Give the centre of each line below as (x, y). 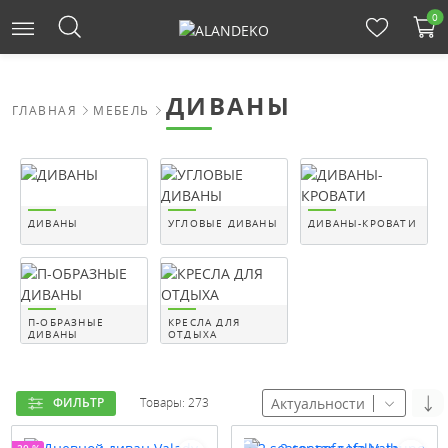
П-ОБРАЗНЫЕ (66, 322)
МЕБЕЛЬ (121, 111)
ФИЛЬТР (78, 403)
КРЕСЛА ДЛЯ (204, 322)
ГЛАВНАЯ (45, 111)
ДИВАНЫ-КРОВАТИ (362, 223)
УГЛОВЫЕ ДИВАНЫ (223, 223)
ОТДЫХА (193, 334)
